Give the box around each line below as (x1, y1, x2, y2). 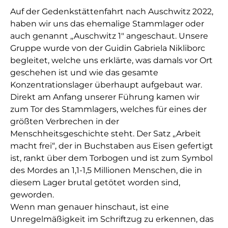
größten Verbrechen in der (10, 117, 119, 127)
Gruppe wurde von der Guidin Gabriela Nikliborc (10, 43, 205, 53)
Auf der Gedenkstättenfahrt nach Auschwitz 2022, (10, 7, 213, 17)
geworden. (10, 190, 54, 200)
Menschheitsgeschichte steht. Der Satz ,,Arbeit (10, 129, 201, 139)
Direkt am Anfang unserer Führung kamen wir (10, 92, 199, 102)
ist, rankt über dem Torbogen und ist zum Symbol (10, 153, 213, 163)
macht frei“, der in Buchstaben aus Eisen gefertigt (10, 141, 213, 151)
